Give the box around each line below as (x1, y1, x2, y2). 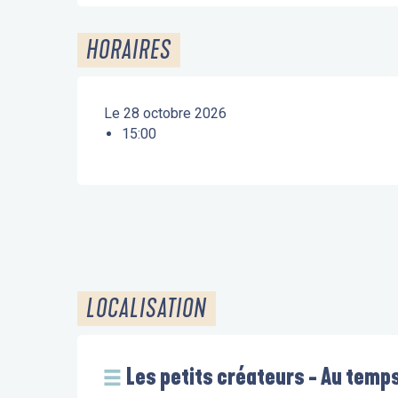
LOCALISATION (86, 292, 207, 324)
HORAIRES (86, 35, 172, 66)
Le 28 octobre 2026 (104, 105, 227, 122)
